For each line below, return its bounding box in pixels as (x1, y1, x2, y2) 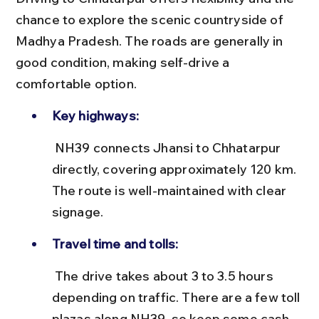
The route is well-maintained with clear (51, 182, 290, 199)
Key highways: (51, 108, 139, 124)
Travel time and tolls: (51, 236, 179, 252)
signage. (51, 204, 104, 220)
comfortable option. (15, 75, 137, 92)
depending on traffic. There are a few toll (51, 289, 303, 305)
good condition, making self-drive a (15, 54, 233, 70)
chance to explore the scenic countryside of (15, 11, 286, 28)
